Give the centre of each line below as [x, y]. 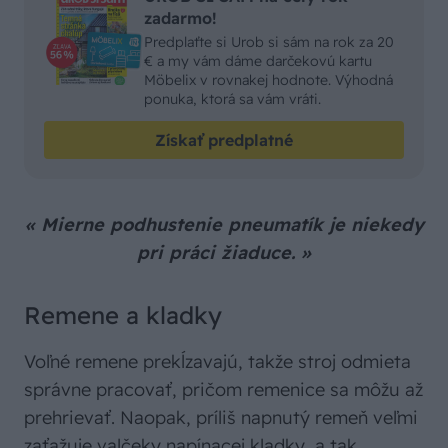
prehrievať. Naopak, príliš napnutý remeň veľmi [221, 418]
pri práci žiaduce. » [224, 253]
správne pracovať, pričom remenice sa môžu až [223, 390]
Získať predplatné [224, 140]
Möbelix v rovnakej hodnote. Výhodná [268, 80]
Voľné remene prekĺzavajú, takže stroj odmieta [217, 362]
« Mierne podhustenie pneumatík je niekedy [224, 225]
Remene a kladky [123, 315]
